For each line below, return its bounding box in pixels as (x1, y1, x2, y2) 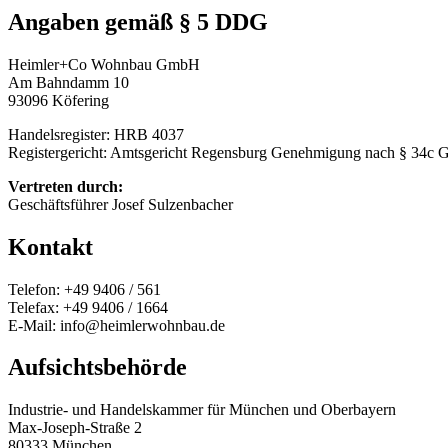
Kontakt (8, 233, 93, 260)
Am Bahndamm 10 (8, 73, 129, 91)
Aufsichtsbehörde (8, 354, 187, 381)
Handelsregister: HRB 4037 (8, 125, 184, 143)
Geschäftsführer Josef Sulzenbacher (8, 195, 233, 213)
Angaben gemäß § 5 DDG (8, 8, 268, 35)
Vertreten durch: (8, 177, 123, 195)
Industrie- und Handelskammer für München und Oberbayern (8, 401, 396, 419)
